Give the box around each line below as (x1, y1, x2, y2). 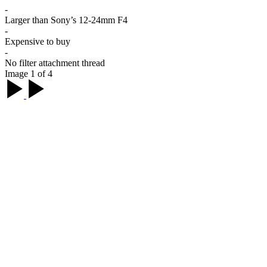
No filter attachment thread (5, 58, 105, 69)
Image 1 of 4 (5, 69, 52, 79)
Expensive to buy (5, 36, 70, 47)
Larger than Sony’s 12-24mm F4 (5, 15, 128, 26)
